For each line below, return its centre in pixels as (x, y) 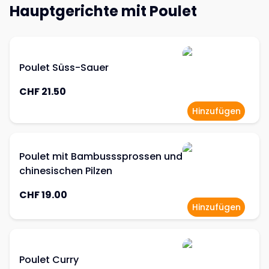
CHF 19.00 (43, 195)
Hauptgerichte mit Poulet (103, 11)
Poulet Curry (49, 260)
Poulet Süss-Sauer (64, 68)
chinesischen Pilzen (66, 171)
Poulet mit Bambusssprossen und (101, 156)
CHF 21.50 (43, 92)
